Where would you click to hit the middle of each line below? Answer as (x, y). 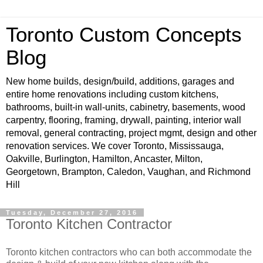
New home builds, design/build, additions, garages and (120, 81)
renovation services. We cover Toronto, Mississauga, (115, 146)
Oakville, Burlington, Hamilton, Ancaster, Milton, (104, 159)
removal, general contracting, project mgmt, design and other (131, 133)
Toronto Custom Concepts (124, 35)
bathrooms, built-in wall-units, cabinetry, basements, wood (126, 107)
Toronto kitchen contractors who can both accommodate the (129, 252)
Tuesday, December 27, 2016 (72, 213)
